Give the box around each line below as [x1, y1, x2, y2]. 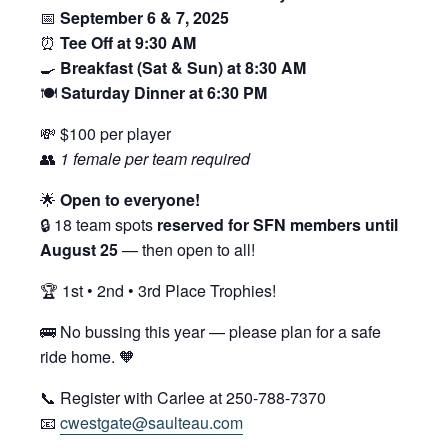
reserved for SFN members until [157, 213, 398, 236]
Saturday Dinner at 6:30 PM [61, 81, 267, 104]
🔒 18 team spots [40, 213, 157, 236]
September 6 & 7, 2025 [60, 6, 229, 29]
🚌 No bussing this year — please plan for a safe [40, 320, 381, 343]
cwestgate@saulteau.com [60, 411, 243, 434]
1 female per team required [60, 147, 250, 170]
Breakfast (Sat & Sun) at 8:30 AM [60, 56, 306, 79]
